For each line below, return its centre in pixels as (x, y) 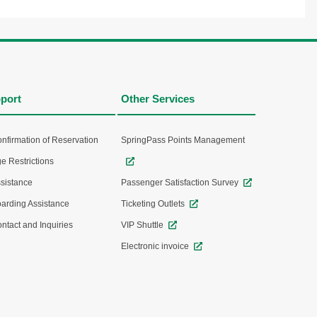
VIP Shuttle (142, 225)
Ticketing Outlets (153, 204)
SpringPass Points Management (183, 140)
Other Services (158, 99)
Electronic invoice (155, 246)
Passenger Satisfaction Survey (180, 183)
